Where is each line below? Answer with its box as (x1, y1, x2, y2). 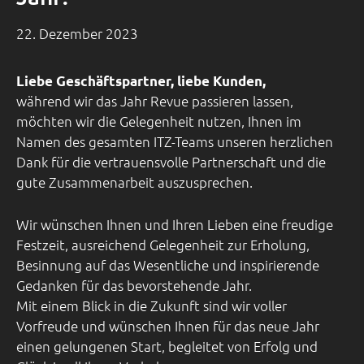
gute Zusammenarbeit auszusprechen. (16, 173, 253, 192)
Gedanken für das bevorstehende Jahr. (16, 275, 252, 294)
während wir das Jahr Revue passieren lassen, (16, 92, 293, 110)
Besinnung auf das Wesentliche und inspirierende (16, 255, 319, 274)
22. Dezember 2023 (16, 24, 138, 42)
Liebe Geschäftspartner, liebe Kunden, (16, 72, 266, 90)
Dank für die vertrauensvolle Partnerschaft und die (16, 153, 326, 171)
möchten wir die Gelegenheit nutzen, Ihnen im (16, 112, 301, 131)
